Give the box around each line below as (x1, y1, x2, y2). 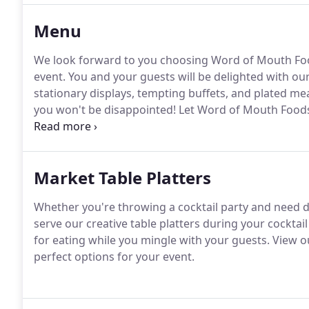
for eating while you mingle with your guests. (34, 232, 270, 248)
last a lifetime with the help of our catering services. (34, 119, 303, 134)
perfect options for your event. (34, 249, 195, 264)
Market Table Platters (34, 166, 211, 189)
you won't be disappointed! (34, 102, 176, 117)
